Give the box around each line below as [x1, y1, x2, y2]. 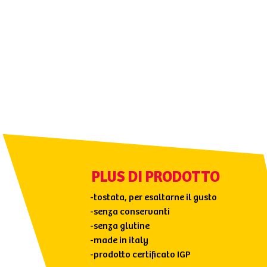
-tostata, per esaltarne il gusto [90, 193, 218, 203]
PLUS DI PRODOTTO [91, 169, 220, 186]
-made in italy [90, 235, 149, 246]
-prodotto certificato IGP [90, 250, 191, 260]
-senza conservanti [90, 207, 170, 217]
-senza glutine [90, 221, 150, 231]
